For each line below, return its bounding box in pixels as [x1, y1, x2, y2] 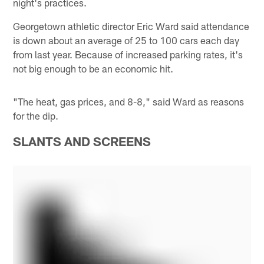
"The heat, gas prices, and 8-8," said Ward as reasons [13, 95, 245, 107]
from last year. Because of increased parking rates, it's [13, 48, 243, 60]
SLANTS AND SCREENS [13, 133, 151, 148]
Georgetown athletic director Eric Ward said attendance [13, 19, 250, 32]
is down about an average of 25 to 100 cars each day [13, 34, 240, 46]
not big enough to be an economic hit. [13, 62, 174, 74]
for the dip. [13, 109, 59, 121]
